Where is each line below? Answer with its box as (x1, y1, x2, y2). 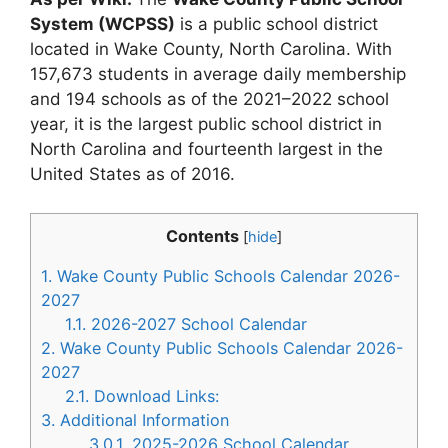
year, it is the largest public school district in (30, 114, 382, 134)
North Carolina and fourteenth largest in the (30, 139, 383, 159)
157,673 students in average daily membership (30, 64, 406, 84)
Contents (166, 225, 239, 246)
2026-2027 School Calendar (86, 313, 308, 334)
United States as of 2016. (30, 164, 235, 184)
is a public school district (175, 14, 378, 34)
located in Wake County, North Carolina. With (30, 39, 392, 59)
